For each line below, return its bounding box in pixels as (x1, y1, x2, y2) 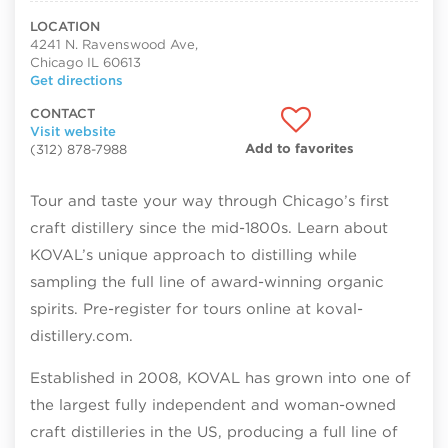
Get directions (30, 72, 123, 88)
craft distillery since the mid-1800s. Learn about (30, 219, 388, 237)
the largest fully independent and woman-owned (30, 396, 396, 414)
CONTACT (30, 105, 95, 121)
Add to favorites (245, 140, 354, 156)
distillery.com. (30, 327, 133, 345)
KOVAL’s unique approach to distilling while (30, 246, 357, 264)
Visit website (30, 123, 116, 139)
